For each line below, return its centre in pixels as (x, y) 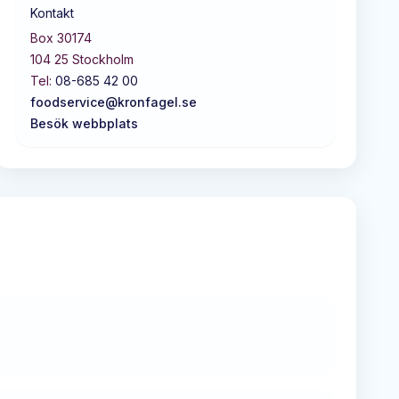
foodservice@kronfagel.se (114, 102)
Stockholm (103, 59)
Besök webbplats (84, 123)
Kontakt (52, 12)
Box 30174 (61, 37)
